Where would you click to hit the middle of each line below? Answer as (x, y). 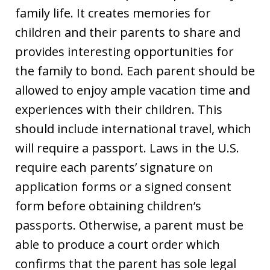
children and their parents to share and (128, 33)
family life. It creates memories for (113, 13)
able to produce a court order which (118, 245)
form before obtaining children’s (108, 206)
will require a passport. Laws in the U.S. (127, 148)
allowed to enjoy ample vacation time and (133, 90)
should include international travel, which (133, 129)
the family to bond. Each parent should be (135, 71)
